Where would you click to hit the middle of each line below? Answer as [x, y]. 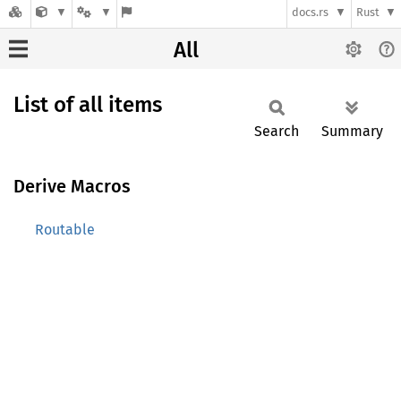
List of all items [88, 105]
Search [277, 131]
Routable [65, 230]
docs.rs [311, 13]
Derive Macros [72, 186]
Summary [352, 131]
